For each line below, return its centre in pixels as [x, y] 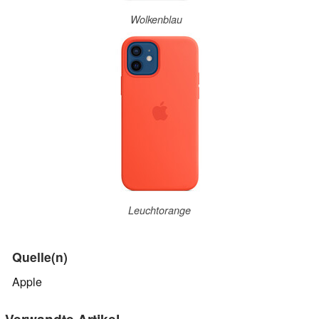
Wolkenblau [156, 19]
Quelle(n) [40, 256]
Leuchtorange [159, 210]
